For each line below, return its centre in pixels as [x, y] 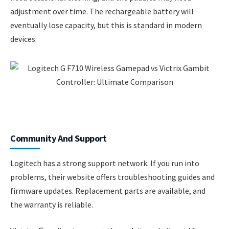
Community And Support [59, 138]
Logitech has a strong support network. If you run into [105, 163]
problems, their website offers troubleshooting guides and [112, 177]
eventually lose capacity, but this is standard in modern [106, 25]
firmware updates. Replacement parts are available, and [108, 190]
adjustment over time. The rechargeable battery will [102, 12]
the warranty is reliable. [52, 204]
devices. [24, 39]
